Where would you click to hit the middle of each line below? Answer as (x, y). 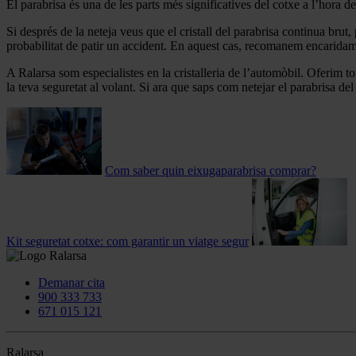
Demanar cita (72, 283)
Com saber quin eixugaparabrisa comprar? (211, 171)
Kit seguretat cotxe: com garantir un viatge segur (128, 242)
